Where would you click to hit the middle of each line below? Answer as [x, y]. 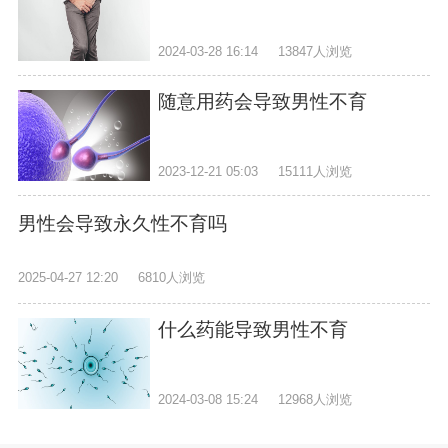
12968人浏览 [315, 399]
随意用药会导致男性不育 [262, 101]
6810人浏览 [172, 277]
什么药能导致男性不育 [252, 329]
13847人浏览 [315, 52]
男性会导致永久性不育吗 [122, 223]
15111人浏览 [315, 171]
